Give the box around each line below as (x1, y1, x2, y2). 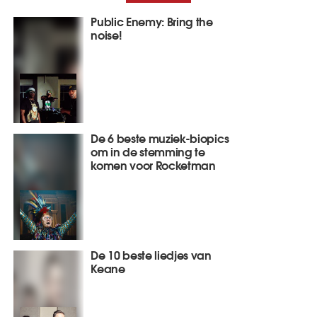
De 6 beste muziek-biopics (91, 128, 229, 146)
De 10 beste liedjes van (91, 245, 212, 263)
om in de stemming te (91, 142, 205, 160)
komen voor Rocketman (91, 155, 216, 173)
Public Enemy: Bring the (91, 11, 213, 30)
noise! (91, 25, 122, 43)
